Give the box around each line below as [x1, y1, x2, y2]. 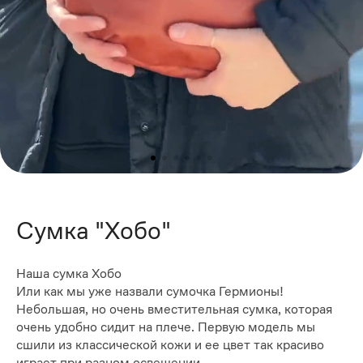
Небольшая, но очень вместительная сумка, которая [16, 301, 332, 318]
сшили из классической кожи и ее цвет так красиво [16, 337, 324, 353]
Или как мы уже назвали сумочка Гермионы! [16, 284, 284, 300]
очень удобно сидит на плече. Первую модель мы [16, 319, 315, 335]
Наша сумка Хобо [16, 266, 122, 282]
